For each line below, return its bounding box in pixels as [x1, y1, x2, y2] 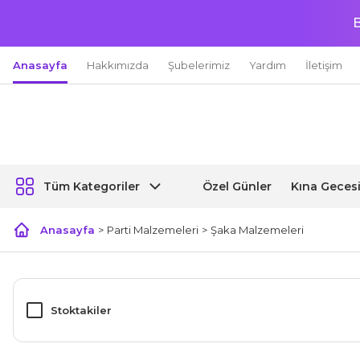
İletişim [305, 58, 342, 72]
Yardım [249, 58, 286, 72]
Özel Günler [202, 178, 272, 194]
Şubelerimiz [168, 58, 230, 72]
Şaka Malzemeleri [211, 223, 304, 236]
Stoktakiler [51, 303, 112, 317]
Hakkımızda [87, 58, 149, 72]
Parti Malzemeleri [107, 223, 198, 236]
